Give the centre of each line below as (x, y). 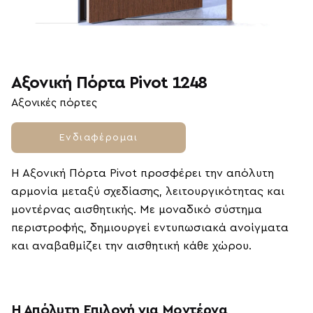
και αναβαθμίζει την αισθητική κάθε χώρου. (131, 246)
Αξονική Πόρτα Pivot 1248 (109, 83)
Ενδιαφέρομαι (99, 137)
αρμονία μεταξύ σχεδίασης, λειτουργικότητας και (148, 192)
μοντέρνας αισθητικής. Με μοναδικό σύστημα (137, 210)
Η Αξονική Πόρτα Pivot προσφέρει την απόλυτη (143, 174)
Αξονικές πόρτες (54, 103)
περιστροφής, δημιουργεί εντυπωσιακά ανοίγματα (150, 228)
